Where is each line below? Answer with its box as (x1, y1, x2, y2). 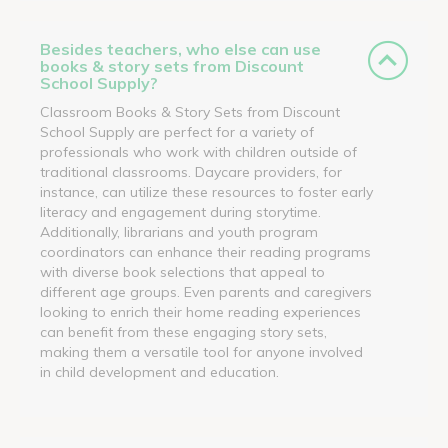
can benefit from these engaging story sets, (40, 322, 327, 341)
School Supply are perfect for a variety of (40, 122, 314, 141)
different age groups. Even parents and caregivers (40, 282, 372, 301)
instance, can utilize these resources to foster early (40, 182, 373, 201)
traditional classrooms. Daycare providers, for (40, 162, 342, 181)
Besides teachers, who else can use (40, 38, 321, 59)
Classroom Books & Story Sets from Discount (40, 102, 340, 121)
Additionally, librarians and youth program (40, 222, 318, 241)
